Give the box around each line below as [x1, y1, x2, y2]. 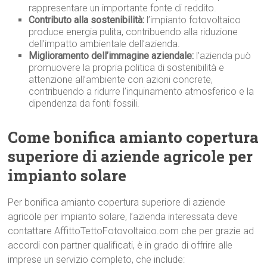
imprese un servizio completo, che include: [8, 254, 185, 266]
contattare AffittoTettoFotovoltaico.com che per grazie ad [8, 225, 254, 237]
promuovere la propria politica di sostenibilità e [29, 62, 225, 74]
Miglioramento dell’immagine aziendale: [29, 50, 194, 62]
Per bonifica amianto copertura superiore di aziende [8, 197, 226, 209]
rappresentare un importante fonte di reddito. [29, 2, 217, 14]
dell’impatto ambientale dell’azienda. [29, 38, 181, 50]
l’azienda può [194, 50, 252, 62]
